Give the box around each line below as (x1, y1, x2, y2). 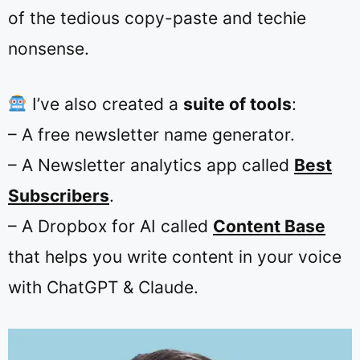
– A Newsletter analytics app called (8, 155, 294, 175)
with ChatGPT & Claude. (8, 277, 198, 297)
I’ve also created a (27, 94, 183, 114)
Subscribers (8, 186, 109, 206)
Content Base (213, 216, 325, 236)
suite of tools (182, 94, 292, 114)
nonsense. (8, 38, 89, 59)
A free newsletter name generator (22, 125, 290, 145)
